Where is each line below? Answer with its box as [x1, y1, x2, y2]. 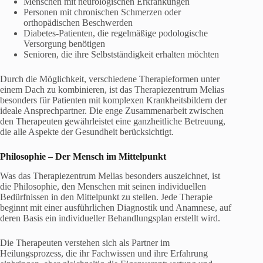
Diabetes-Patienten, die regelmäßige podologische [23, 28, 208, 38]
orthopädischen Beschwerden [23, 17, 133, 28]
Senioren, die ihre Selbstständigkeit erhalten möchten [23, 49, 219, 59]
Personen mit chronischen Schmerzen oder [23, 6, 181, 17]
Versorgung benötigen [23, 38, 105, 49]
